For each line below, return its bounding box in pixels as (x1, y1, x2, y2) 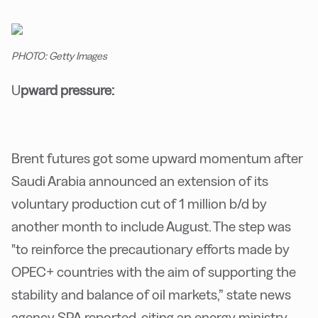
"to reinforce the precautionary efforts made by (11, 241, 290, 257)
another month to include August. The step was (11, 219, 291, 234)
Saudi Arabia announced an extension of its (11, 173, 268, 189)
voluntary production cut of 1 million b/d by (11, 196, 267, 212)
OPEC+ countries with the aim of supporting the (11, 264, 296, 280)
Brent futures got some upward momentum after (11, 150, 303, 166)
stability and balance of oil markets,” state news (11, 287, 291, 302)
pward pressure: (21, 82, 114, 98)
